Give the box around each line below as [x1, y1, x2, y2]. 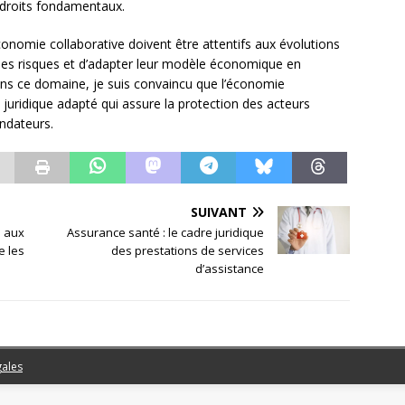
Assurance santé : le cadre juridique [67, 223, 265, 240]
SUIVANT [191, 202, 248, 221]
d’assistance [195, 259, 265, 277]
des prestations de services [111, 241, 265, 259]
